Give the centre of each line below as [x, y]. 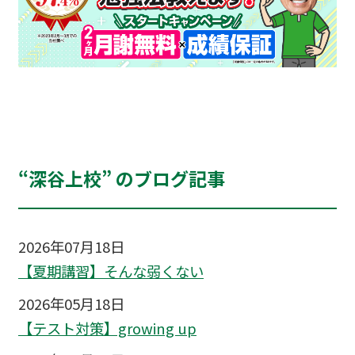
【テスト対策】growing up [107, 328]
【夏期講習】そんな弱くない [111, 271]
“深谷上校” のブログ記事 [121, 179]
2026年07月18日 [71, 247]
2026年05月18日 [71, 303]
